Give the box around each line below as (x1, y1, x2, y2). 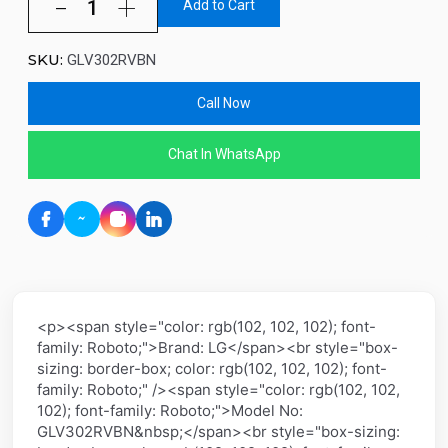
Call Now (197, 94, 251, 111)
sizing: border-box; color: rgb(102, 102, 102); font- (37, 358, 387, 378)
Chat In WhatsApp (167, 146, 281, 163)
